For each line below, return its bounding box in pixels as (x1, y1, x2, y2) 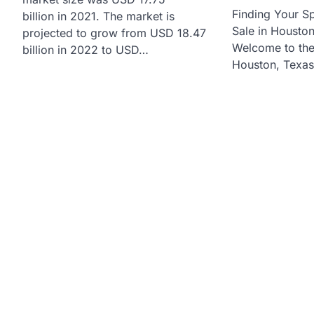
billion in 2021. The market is (22, 8, 175, 23)
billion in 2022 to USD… (22, 42, 149, 57)
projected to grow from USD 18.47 (22, 25, 206, 40)
